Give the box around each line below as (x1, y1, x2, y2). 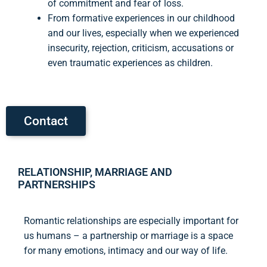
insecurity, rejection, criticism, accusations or (48, 42, 234, 54)
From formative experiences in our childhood (48, 13, 235, 24)
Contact (24, 114, 68, 129)
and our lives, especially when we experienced (48, 27, 239, 39)
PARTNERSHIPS (18, 178, 95, 191)
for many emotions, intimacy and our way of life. (24, 245, 228, 257)
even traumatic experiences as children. (48, 57, 213, 69)
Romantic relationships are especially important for (24, 215, 238, 227)
